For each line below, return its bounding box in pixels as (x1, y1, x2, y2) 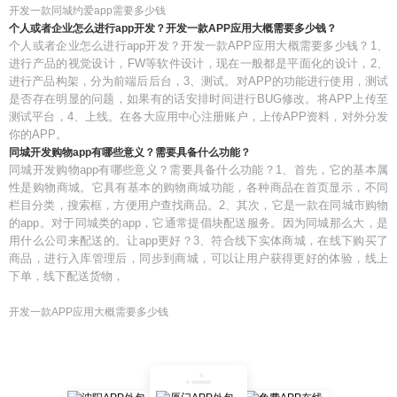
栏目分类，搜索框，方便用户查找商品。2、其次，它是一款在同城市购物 (9, 198, 388, 212)
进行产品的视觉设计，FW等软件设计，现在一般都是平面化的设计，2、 (9, 57, 388, 70)
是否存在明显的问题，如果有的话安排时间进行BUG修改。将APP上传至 (9, 92, 388, 105)
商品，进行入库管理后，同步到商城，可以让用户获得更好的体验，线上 (9, 252, 388, 265)
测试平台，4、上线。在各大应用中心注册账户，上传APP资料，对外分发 (9, 110, 388, 123)
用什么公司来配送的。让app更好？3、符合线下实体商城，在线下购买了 (9, 234, 388, 247)
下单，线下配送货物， (9, 269, 124, 283)
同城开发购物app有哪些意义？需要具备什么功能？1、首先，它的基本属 (9, 163, 388, 176)
